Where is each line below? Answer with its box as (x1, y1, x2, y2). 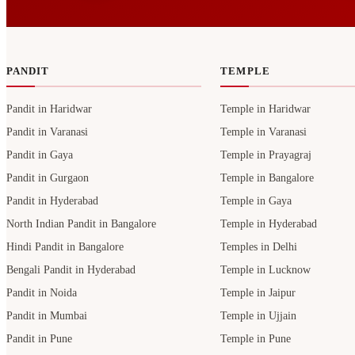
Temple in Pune (220, 333, 292, 345)
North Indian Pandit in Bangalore (6, 218, 156, 231)
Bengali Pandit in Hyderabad (6, 264, 136, 277)
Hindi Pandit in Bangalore (6, 241, 124, 254)
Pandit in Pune (6, 333, 72, 345)
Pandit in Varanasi (6, 126, 88, 139)
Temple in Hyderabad (220, 218, 318, 231)
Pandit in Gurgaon (6, 172, 89, 185)
